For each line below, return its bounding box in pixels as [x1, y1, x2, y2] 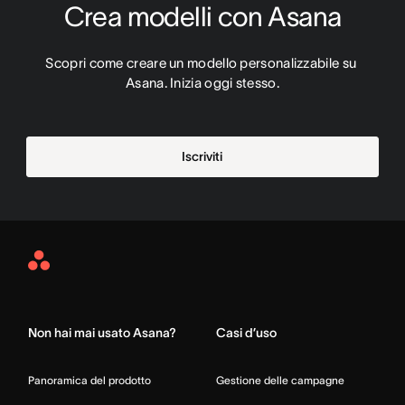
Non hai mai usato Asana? [28, 325, 176, 340]
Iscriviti [182, 148, 223, 164]
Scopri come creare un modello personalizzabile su [45, 54, 357, 71]
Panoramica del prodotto [28, 373, 151, 386]
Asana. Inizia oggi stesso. [126, 74, 279, 90]
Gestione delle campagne [216, 373, 344, 386]
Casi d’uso [216, 325, 277, 340]
